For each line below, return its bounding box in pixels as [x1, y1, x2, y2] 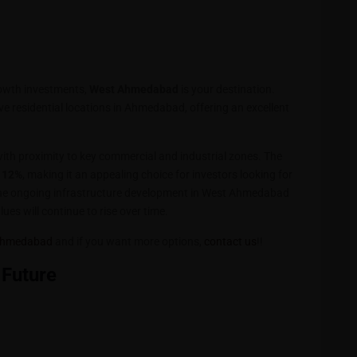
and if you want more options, [53, 235, 204, 248]
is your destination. [178, 83, 275, 96]
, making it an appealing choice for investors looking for [22, 168, 292, 181]
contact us [204, 235, 257, 248]
